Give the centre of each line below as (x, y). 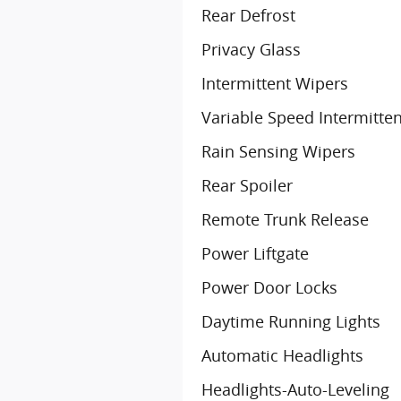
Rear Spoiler (247, 185)
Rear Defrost (248, 15)
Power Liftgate (255, 253)
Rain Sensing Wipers (278, 151)
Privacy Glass (251, 49)
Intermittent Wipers (275, 83)
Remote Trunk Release (285, 219)
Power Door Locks (269, 287)
